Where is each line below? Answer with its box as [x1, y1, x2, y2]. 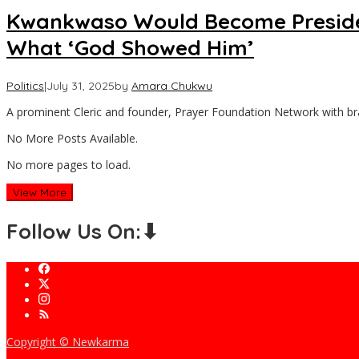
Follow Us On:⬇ [6, 218, 159, 245]
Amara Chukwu [131, 78, 212, 93]
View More [13, 185, 67, 199]
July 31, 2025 [46, 78, 115, 93]
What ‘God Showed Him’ [6, 34, 254, 62]
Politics [6, 78, 44, 93]
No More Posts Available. [6, 130, 138, 146]
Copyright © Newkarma [6, 333, 129, 349]
